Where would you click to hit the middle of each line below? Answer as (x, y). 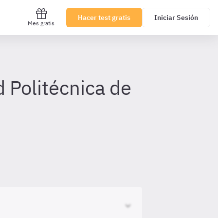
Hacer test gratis (104, 18)
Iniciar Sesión (176, 18)
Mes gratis (41, 23)
